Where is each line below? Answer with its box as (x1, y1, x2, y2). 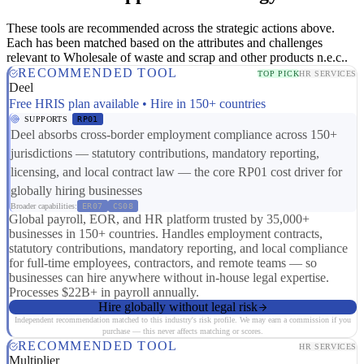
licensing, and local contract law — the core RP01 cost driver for (11, 165, 342, 180)
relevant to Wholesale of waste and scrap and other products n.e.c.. (6, 50, 348, 65)
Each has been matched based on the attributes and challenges (6, 36, 323, 50)
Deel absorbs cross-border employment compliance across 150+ (11, 128, 337, 142)
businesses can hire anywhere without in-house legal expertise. (9, 271, 329, 285)
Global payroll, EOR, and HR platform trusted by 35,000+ (9, 212, 310, 227)
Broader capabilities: (11, 201, 77, 211)
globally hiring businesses (11, 184, 142, 198)
